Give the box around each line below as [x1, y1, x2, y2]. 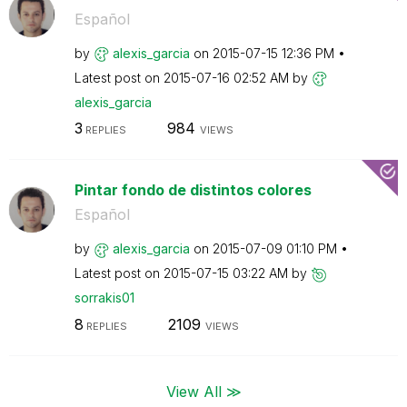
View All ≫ [165, 382, 242, 401]
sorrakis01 [74, 290, 134, 305]
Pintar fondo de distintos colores [74, 181, 312, 199]
